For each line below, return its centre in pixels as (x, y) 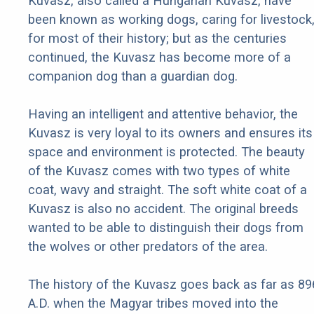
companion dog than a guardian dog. (133, 76)
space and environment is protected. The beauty (166, 152)
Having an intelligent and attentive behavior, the (163, 114)
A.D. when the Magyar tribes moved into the (153, 303)
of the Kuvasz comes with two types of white (159, 171)
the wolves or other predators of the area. (148, 247)
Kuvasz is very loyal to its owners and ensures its (170, 133)
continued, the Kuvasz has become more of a (159, 57)
